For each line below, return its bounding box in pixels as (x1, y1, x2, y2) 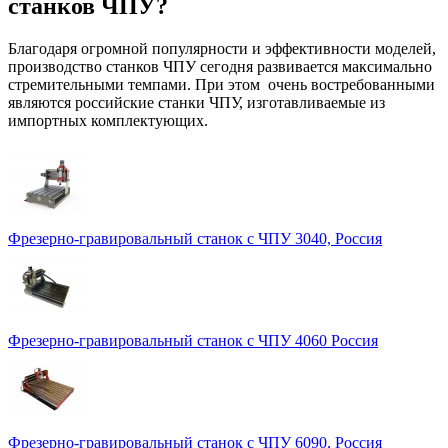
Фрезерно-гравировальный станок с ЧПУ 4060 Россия (8, 331, 378, 349)
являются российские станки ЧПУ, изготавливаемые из (8, 93, 385, 111)
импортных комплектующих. (8, 111, 208, 129)
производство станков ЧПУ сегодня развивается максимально (8, 57, 432, 75)
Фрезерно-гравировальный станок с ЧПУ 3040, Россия (8, 229, 382, 247)
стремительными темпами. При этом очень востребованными (8, 75, 435, 93)
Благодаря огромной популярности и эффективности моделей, (8, 39, 436, 57)
